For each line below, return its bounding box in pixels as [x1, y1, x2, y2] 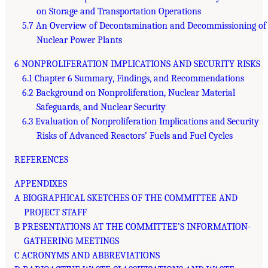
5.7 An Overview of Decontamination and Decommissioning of [22, 20, 266, 31]
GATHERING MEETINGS [24, 236, 119, 246]
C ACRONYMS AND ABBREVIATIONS [14, 250, 160, 261]
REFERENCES [14, 154, 68, 165]
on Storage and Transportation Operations [36, 6, 201, 17]
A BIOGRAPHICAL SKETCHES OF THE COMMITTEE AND [14, 193, 237, 203]
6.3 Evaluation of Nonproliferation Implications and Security [22, 116, 259, 127]
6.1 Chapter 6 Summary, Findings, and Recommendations [22, 73, 244, 84]
